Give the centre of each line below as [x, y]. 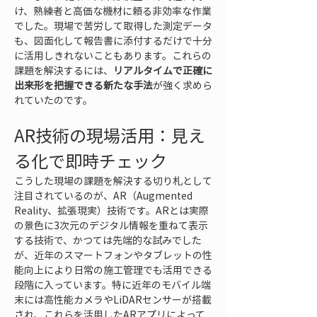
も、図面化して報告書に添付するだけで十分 [113, 40]
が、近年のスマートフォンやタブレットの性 [113, 255]
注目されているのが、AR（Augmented [104, 195]
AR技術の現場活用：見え [110, 135]
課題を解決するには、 [64, 70]
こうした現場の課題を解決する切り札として [113, 180]
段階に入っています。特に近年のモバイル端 [113, 284]
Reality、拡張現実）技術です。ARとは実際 [111, 210]
